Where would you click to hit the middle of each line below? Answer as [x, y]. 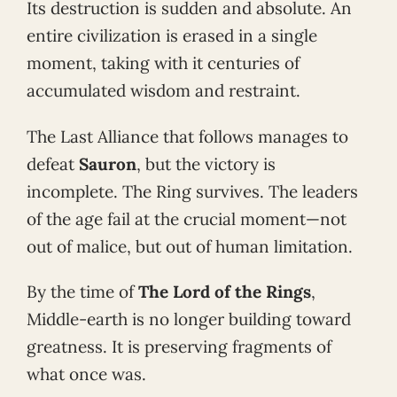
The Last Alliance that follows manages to [187, 136]
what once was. [86, 374]
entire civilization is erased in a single [172, 35]
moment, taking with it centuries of [163, 62]
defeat [53, 163]
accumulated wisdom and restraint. [163, 90]
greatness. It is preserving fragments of [179, 347]
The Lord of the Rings [225, 292]
